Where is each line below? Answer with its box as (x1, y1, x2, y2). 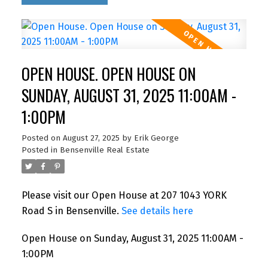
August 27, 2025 (62, 133, 120, 144)
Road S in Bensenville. (21, 205, 121, 217)
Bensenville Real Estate (59, 145, 150, 156)
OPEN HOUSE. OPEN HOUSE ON (21, 62, 196, 86)
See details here (121, 205, 193, 217)
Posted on (21, 133, 63, 144)
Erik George (133, 133, 179, 144)
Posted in (21, 145, 57, 156)
